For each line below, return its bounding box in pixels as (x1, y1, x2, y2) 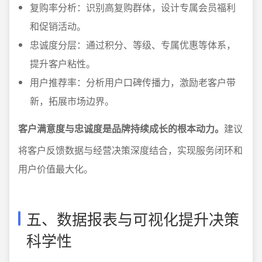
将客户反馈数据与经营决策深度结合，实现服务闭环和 (18, 143, 243, 157)
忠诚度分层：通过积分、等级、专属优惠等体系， (30, 38, 236, 51)
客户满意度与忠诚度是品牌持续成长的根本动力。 (18, 122, 224, 135)
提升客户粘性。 (30, 57, 95, 70)
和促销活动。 (30, 19, 86, 33)
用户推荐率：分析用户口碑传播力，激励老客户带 (30, 75, 236, 89)
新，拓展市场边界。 (30, 94, 114, 108)
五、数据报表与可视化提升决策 (26, 208, 239, 229)
